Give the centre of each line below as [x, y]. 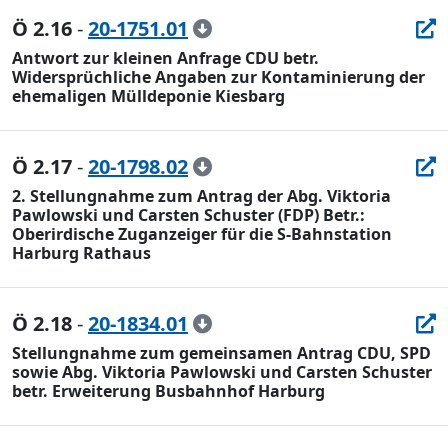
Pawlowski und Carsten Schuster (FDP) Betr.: [188, 215]
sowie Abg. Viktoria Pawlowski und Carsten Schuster [222, 372]
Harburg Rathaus [81, 253]
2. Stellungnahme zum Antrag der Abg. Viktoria [201, 196]
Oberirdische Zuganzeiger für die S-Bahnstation [202, 234]
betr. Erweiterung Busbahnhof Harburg [168, 391]
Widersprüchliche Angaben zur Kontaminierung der [218, 77]
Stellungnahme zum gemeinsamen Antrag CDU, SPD [221, 353]
